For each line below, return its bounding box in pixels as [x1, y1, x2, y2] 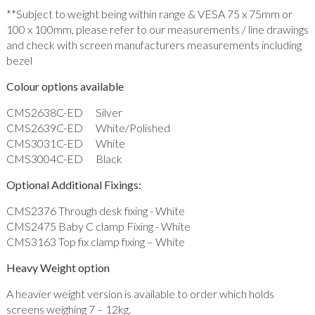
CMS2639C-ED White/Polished [6, 121, 170, 135]
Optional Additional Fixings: [6, 178, 141, 192]
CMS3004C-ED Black [6, 152, 122, 166]
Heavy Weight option [6, 261, 110, 275]
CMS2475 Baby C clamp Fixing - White [6, 219, 191, 233]
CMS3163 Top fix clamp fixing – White [6, 235, 185, 249]
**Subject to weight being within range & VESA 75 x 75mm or [6, 7, 292, 21]
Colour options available [6, 79, 124, 94]
